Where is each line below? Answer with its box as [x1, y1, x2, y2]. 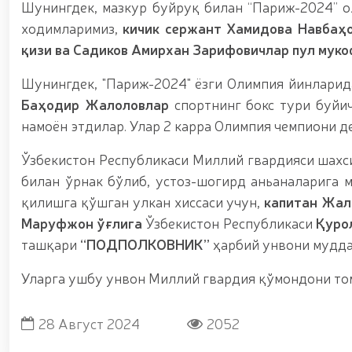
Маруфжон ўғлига [21, 213, 143, 232]
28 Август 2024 [38, 313, 140, 332]
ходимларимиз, [21, 18, 123, 37]
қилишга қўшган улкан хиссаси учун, [21, 192, 265, 211]
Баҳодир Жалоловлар [21, 94, 169, 113]
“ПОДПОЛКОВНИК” [80, 234, 210, 253]
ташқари [21, 234, 80, 253]
